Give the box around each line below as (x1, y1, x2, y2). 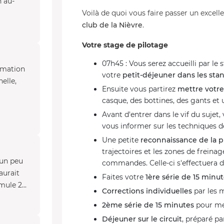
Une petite (102, 135, 140, 144)
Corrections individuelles (102, 186, 192, 195)
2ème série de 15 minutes (102, 200, 194, 209)
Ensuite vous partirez (102, 84, 177, 93)
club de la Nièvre (82, 20, 142, 29)
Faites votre (102, 172, 145, 181)
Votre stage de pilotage (82, 40, 168, 49)
